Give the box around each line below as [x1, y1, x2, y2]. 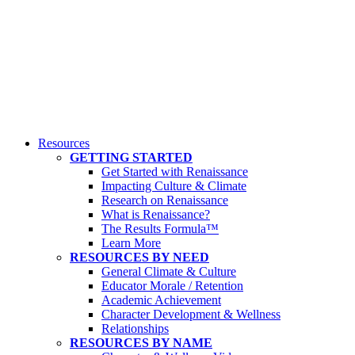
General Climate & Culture [101, 265, 236, 278]
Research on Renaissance [101, 193, 228, 207]
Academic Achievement [101, 293, 221, 307]
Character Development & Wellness [101, 307, 281, 321]
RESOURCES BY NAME [70, 336, 212, 349]
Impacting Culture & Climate [101, 179, 246, 193]
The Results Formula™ [101, 222, 219, 235]
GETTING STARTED [70, 151, 193, 164]
